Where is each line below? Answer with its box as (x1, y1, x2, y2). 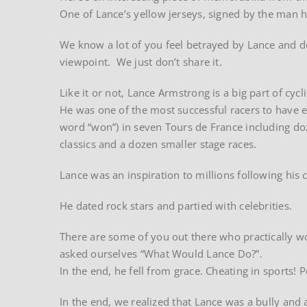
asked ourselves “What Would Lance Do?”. (60, 246, 262, 260)
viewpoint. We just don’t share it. (60, 54, 222, 69)
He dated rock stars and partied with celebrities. (60, 198, 293, 212)
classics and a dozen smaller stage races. (60, 136, 257, 151)
